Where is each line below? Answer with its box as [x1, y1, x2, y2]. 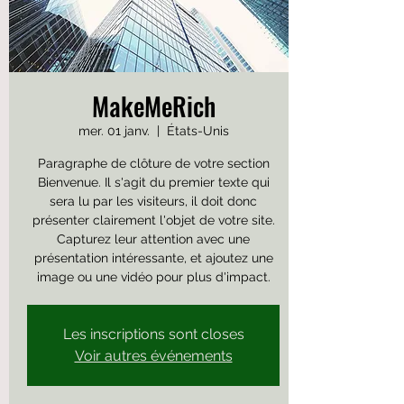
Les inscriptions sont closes [62, 325, 244, 343]
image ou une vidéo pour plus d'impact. [36, 269, 271, 284]
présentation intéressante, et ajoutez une [33, 250, 273, 265]
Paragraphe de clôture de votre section [37, 155, 270, 170]
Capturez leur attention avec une [57, 231, 250, 246]
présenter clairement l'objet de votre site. [32, 212, 275, 227]
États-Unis [166, 123, 229, 138]
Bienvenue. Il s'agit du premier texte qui [37, 174, 270, 189]
